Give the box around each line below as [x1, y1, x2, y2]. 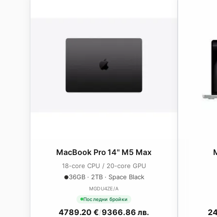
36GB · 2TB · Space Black [68, 173, 144, 181]
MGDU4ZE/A [89, 186, 119, 191]
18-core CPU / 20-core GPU [62, 162, 146, 170]
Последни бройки [83, 196, 127, 202]
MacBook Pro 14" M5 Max [56, 147, 152, 157]
